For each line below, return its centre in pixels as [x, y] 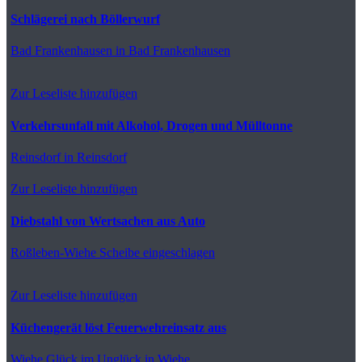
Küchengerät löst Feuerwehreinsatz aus [118, 327]
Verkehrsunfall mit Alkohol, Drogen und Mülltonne [152, 125]
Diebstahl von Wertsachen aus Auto [108, 221]
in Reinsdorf [94, 157]
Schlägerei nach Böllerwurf [85, 19]
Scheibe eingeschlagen [156, 252]
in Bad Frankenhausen [171, 50]
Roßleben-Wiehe [53, 252]
